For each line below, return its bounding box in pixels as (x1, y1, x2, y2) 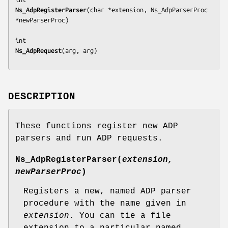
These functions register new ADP (15, 121, 178, 131)
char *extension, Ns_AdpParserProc (90, 6, 208, 13)
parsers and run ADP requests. (15, 133, 163, 143)
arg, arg (65, 46, 94, 54)
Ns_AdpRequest (15, 46, 62, 54)
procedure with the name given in (23, 198, 186, 208)
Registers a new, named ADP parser (23, 186, 191, 196)
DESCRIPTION (8, 91, 75, 102)
